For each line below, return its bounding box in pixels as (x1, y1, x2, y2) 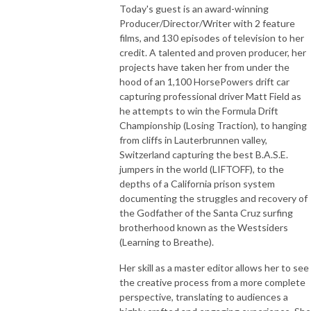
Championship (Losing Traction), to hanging (119, 119, 307, 131)
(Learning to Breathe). (119, 235, 214, 248)
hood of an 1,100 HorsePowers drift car (119, 75, 289, 87)
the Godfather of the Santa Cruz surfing (119, 206, 293, 219)
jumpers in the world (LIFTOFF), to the (119, 162, 284, 175)
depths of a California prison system (119, 177, 275, 190)
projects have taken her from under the (119, 60, 289, 73)
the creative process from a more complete (119, 276, 305, 288)
